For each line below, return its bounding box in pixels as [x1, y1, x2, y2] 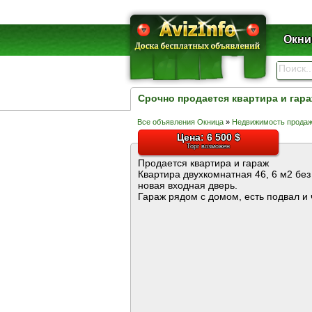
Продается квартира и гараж [138, 157, 269, 169]
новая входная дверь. [138, 180, 237, 191]
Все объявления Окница [137, 118, 224, 126]
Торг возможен [187, 143, 230, 150]
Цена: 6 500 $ [176, 132, 240, 143]
